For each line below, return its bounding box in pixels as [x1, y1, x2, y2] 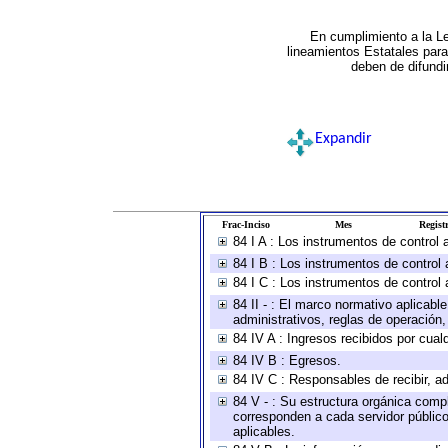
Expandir [314, 131, 372, 147]
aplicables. [233, 424, 295, 439]
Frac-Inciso [222, 219, 270, 230]
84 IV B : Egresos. [233, 353, 341, 368]
